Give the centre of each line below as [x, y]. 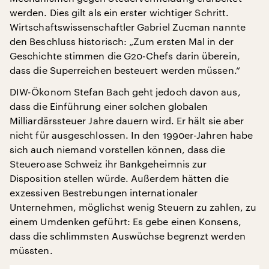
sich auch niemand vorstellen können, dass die [117, 149]
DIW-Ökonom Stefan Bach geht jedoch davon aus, [125, 91]
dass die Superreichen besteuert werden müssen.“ [125, 70]
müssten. [31, 250]
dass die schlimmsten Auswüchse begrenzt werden [128, 235]
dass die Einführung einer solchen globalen [109, 106]
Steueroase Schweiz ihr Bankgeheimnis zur [108, 163]
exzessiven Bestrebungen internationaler [104, 192]
